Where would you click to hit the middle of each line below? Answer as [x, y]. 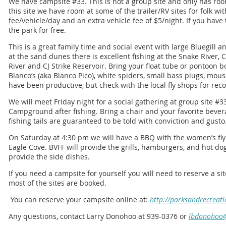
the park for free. [37, 30]
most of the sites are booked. [59, 183]
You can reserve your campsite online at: [79, 200]
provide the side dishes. [49, 157]
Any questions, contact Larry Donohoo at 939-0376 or [99, 216]
